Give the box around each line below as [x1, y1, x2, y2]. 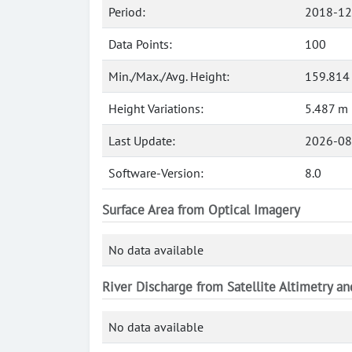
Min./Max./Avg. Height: [108, 68, 229, 84]
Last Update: [108, 133, 175, 148]
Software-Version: [108, 165, 203, 181]
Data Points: [108, 36, 172, 52]
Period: [108, 4, 145, 20]
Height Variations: [108, 101, 203, 116]
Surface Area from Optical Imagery [102, 201, 300, 218]
